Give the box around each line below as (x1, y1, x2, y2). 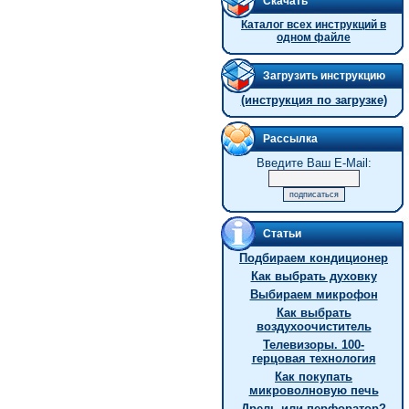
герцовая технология (251, 351, 376, 365)
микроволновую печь (248, 383, 379, 397)
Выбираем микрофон (249, 288, 378, 301)
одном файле (277, 31, 351, 44)
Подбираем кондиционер (239, 251, 388, 265)
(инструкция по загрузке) (240, 93, 387, 107)
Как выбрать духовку (250, 269, 377, 283)
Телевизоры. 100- (263, 338, 364, 351)
